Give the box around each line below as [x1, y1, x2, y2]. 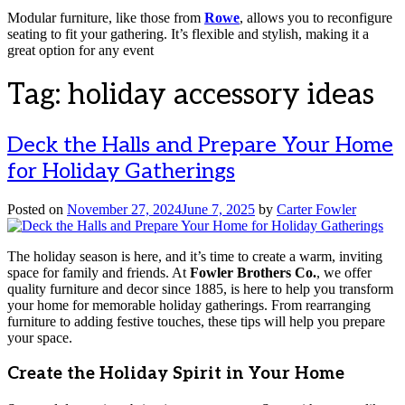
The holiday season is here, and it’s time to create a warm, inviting [7, 249, 382, 265]
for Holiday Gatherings [7, 157, 235, 184]
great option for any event [7, 42, 154, 58]
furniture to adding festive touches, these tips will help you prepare [7, 314, 385, 330]
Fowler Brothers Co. [190, 265, 316, 281]
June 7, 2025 [182, 202, 255, 218]
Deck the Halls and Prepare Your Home [7, 131, 393, 158]
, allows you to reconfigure [240, 9, 392, 25]
